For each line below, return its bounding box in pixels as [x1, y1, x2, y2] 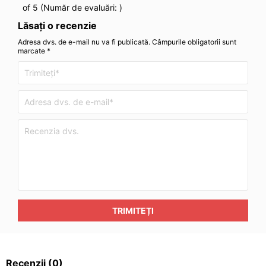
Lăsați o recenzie [18, 20, 97, 31]
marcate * [18, 46, 50, 55]
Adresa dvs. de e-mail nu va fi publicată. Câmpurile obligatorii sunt [18, 37, 236, 46]
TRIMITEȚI [112, 205, 154, 216]
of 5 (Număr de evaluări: [18, 2, 119, 12]
